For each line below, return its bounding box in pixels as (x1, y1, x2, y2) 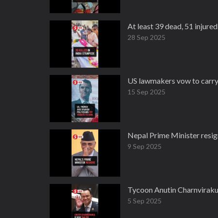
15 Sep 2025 (127, 88, 165, 96)
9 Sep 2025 (127, 142, 162, 150)
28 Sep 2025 (127, 33, 165, 41)
